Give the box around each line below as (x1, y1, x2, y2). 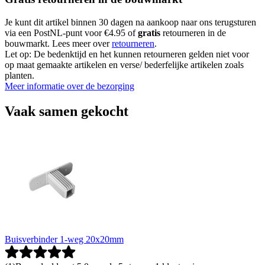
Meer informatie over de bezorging (5, 81, 134, 91)
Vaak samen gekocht (5, 103, 128, 119)
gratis (138, 28, 160, 38)
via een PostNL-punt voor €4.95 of (5, 28, 138, 38)
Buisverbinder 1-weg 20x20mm (5, 234, 124, 244)
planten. (5, 70, 34, 80)
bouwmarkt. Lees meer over (5, 38, 112, 49)
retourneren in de (160, 28, 226, 38)
